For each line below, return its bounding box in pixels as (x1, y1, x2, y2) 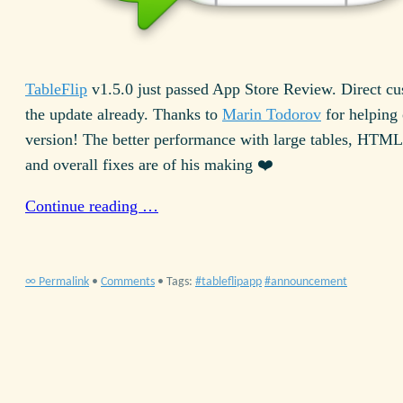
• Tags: (157, 275, 195, 290)
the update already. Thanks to (25, 104, 222, 123)
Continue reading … (25, 196, 158, 215)
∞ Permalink (25, 275, 89, 290)
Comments (101, 275, 155, 290)
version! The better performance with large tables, (25, 130, 357, 148)
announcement (271, 275, 347, 290)
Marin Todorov (222, 104, 321, 123)
